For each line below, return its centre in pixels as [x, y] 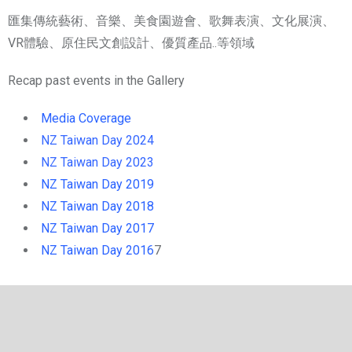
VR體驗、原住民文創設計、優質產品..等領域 [131, 43]
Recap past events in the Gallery [96, 81]
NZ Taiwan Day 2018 [97, 207]
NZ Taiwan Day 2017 [97, 229]
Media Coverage [86, 119]
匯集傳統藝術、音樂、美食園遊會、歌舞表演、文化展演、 [171, 21]
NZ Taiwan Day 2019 [97, 185]
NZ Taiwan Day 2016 [97, 251]
